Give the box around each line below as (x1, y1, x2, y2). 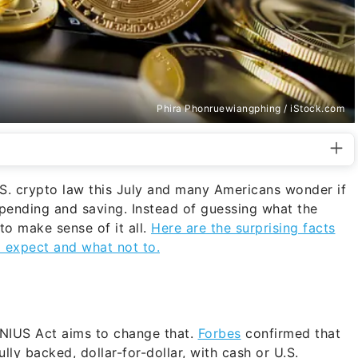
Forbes (197, 324, 241, 341)
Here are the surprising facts (151, 219, 336, 236)
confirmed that (241, 324, 340, 341)
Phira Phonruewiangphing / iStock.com (157, 101, 344, 114)
